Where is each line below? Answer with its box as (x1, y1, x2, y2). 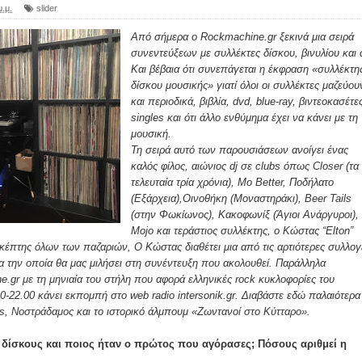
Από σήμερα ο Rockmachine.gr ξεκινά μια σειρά (131, 30, 354, 43)
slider (36, 2, 57, 13)
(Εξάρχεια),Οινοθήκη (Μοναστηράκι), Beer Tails (131, 192, 351, 204)
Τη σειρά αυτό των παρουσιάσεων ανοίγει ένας (131, 143, 348, 156)
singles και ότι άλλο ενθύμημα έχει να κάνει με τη (131, 111, 358, 124)
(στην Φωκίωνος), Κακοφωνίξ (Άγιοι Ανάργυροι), (131, 208, 359, 221)
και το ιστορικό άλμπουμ (74, 305, 192, 318)
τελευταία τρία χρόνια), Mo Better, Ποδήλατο (131, 175, 334, 188)
